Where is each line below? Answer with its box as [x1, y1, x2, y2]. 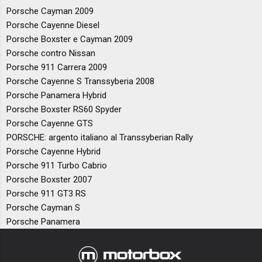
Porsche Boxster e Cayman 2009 [6, 33, 133, 44]
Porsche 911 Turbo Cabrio [6, 160, 108, 171]
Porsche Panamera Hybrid [6, 89, 107, 101]
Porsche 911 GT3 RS [6, 188, 87, 199]
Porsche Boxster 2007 [6, 174, 92, 185]
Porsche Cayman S [6, 202, 81, 213]
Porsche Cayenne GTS [6, 118, 94, 129]
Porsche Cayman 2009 [6, 5, 94, 16]
